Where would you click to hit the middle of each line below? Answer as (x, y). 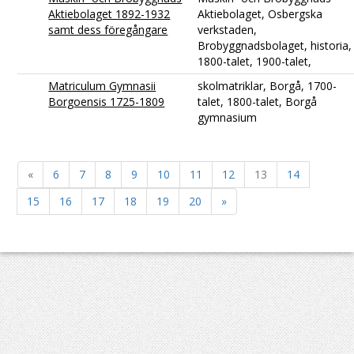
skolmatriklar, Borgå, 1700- (267, 85)
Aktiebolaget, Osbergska (260, 13)
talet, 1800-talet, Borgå (258, 101)
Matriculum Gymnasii (102, 85)
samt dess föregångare (108, 29)
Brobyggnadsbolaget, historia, (275, 45)
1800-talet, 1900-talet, (255, 61)
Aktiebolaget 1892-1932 (109, 13)
